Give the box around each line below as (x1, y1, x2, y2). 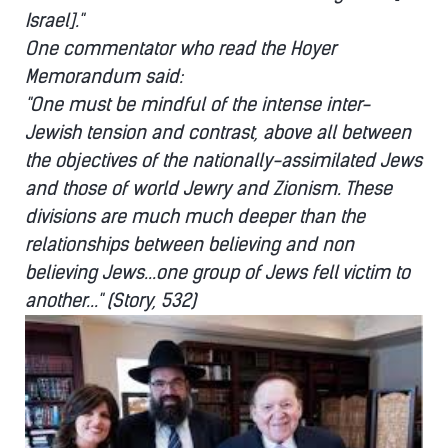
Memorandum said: (25, 65, 183, 89)
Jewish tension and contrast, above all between (25, 121, 411, 145)
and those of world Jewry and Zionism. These (25, 177, 392, 201)
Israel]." (25, 9, 83, 33)
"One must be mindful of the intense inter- (25, 93, 370, 117)
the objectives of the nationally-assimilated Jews (25, 149, 422, 173)
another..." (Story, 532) (25, 289, 196, 313)
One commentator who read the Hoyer (25, 37, 336, 61)
